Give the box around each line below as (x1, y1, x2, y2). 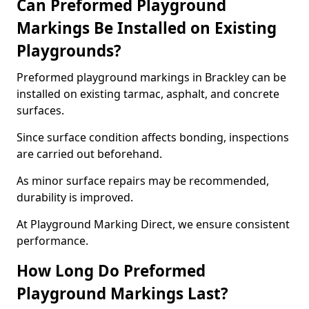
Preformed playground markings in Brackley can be (17, 70, 286, 85)
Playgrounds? (17, 40, 121, 61)
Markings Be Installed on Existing (17, 17, 277, 39)
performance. (17, 233, 88, 248)
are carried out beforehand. (17, 146, 162, 161)
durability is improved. (17, 190, 133, 205)
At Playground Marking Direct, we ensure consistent (17, 217, 290, 232)
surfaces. (17, 103, 64, 118)
